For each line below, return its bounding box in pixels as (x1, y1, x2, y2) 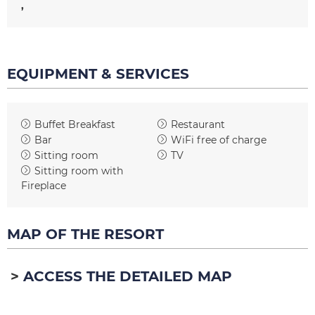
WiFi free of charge (171, 133, 266, 146)
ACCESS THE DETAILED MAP (23, 267, 232, 285)
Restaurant (171, 117, 225, 131)
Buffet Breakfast (34, 117, 115, 131)
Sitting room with (34, 164, 123, 177)
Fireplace (21, 179, 66, 192)
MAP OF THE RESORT (7, 225, 164, 243)
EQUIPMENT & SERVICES (7, 65, 189, 82)
